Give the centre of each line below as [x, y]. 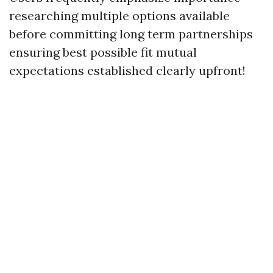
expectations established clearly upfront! [127, 70]
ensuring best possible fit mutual [103, 52]
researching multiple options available [119, 16]
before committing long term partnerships [131, 34]
